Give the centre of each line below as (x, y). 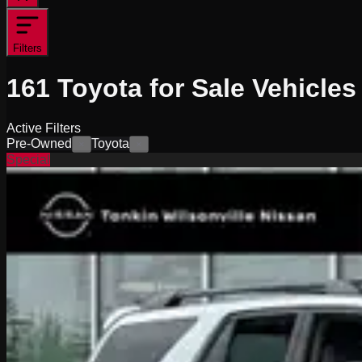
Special (28, 159)
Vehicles (304, 88)
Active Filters (44, 128)
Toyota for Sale (151, 88)
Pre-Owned (39, 143)
